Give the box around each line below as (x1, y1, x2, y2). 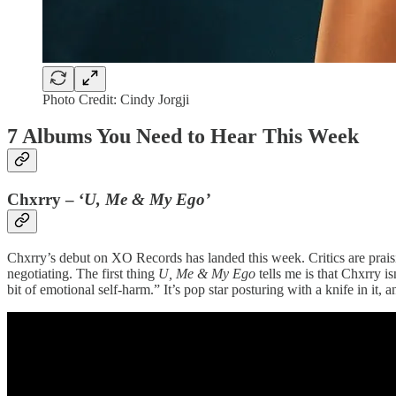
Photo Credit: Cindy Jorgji (42, 91, 189, 107)
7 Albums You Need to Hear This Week (7, 125, 359, 148)
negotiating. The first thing (7, 266, 158, 282)
